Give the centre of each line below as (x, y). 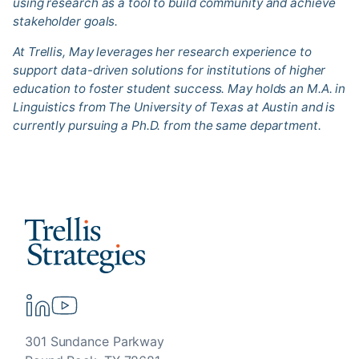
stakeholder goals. (69, 21)
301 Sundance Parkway (95, 341)
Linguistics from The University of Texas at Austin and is (174, 107)
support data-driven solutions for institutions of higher (169, 70)
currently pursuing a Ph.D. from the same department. (169, 125)
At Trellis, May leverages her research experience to (162, 51)
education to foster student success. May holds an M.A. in (179, 88)
